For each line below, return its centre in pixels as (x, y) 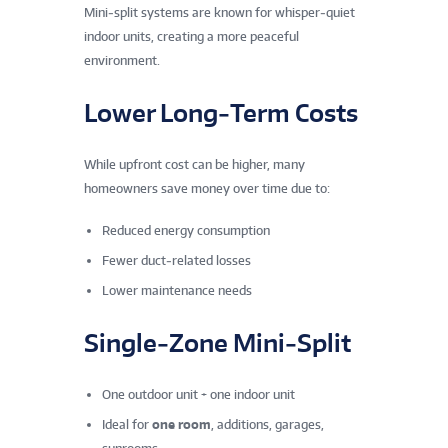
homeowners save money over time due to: (207, 188)
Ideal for (127, 425)
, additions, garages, (267, 425)
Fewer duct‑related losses (176, 260)
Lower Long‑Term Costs (221, 112)
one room (181, 425)
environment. (122, 60)
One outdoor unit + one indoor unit (198, 395)
